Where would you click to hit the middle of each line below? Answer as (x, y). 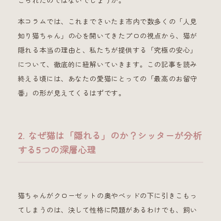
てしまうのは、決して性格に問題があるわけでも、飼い (107, 210)
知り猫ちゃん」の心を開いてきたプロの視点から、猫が (107, 36)
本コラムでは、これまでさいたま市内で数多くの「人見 (107, 21)
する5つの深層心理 (57, 150)
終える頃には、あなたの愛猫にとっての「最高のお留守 (107, 79)
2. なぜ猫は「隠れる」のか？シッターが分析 (110, 136)
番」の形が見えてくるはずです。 (72, 93)
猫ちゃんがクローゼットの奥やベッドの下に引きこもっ (107, 196)
